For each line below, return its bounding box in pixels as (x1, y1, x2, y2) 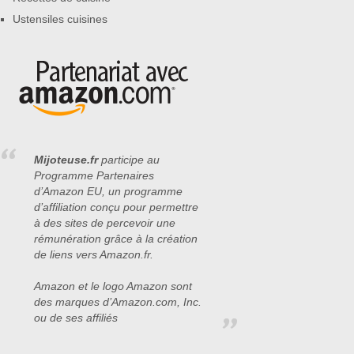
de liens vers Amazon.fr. (34, 248, 153, 261)
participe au (98, 153, 160, 166)
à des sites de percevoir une (34, 217, 175, 229)
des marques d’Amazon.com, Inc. (34, 296, 201, 308)
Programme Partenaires (34, 169, 154, 182)
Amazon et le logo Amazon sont (34, 280, 192, 292)
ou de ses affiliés (34, 311, 118, 324)
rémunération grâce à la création (34, 232, 198, 245)
